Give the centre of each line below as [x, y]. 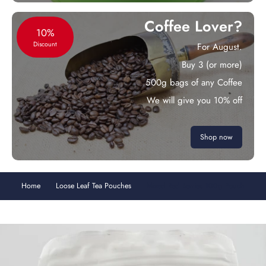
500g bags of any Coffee [194, 83]
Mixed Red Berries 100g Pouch [196, 186]
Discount [45, 44]
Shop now [216, 137]
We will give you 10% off [194, 100]
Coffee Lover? [193, 26]
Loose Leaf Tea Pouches [94, 186]
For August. [220, 47]
